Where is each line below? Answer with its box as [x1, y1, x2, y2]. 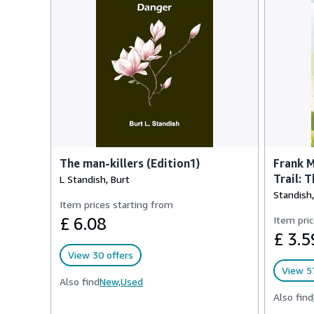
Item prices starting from [60, 198, 173, 210]
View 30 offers [68, 249, 133, 261]
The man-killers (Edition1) [60, 156, 200, 170]
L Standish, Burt [60, 173, 130, 185]
